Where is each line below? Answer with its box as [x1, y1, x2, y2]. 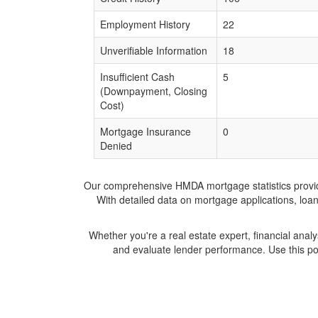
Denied [100, 138, 132, 153]
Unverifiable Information [100, 43, 207, 57]
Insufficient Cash [100, 70, 175, 84]
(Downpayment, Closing [100, 84, 207, 98]
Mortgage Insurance [100, 124, 191, 138]
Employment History [100, 17, 190, 31]
